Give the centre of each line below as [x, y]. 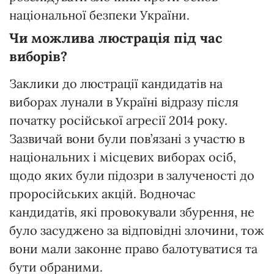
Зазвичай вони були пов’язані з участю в [127, 138]
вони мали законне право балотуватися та [133, 248]
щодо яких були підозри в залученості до [132, 175]
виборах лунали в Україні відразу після [124, 102]
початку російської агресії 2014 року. [118, 120]
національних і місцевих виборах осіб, [123, 157]
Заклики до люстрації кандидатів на [116, 83]
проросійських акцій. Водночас [102, 193]
